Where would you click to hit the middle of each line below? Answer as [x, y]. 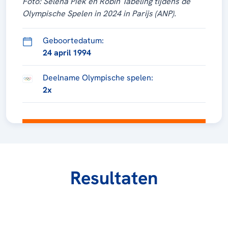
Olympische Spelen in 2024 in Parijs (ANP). [99, 14]
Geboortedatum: [73, 41]
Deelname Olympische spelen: [98, 78]
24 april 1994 [67, 53]
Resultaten [114, 178]
